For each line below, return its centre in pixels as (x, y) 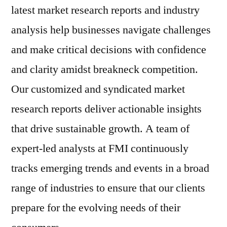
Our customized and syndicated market (98, 89)
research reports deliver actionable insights (106, 109)
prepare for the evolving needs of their (96, 208)
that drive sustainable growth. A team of (100, 129)
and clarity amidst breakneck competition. (105, 69)
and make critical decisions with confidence (109, 50)
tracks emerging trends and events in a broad (110, 168)
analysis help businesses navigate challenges (111, 30)
